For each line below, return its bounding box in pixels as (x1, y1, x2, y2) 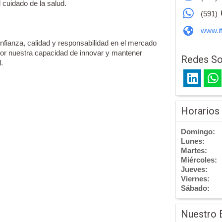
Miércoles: (181, 156, 217, 165)
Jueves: (181, 165, 208, 174)
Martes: (181, 146, 207, 155)
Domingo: (181, 127, 215, 136)
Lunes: (181, 137, 205, 146)
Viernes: (181, 174, 210, 183)
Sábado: (181, 184, 210, 193)
